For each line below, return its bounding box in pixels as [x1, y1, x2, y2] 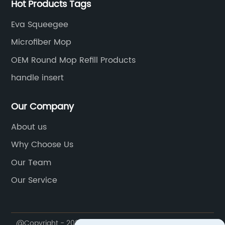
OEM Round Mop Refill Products [11, 53, 136, 67]
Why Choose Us [11, 138, 74, 152]
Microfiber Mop [11, 36, 72, 49]
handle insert [11, 71, 64, 85]
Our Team [11, 156, 52, 169]
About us [11, 120, 47, 134]
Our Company [11, 99, 74, 114]
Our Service [11, 174, 58, 187]
